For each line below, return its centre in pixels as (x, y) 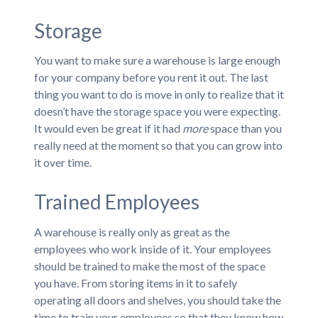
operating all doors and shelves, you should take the (157, 300)
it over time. (62, 162)
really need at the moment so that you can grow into (158, 145)
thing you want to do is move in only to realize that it (159, 94)
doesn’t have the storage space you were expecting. (157, 111)
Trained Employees (116, 202)
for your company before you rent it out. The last (151, 77)
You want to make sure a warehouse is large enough (157, 60)
